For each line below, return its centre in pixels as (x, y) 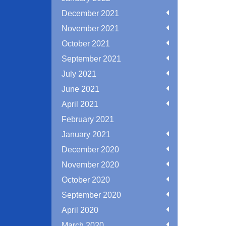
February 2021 (88, 119)
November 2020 (90, 165)
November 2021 (90, 29)
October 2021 (86, 44)
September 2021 (91, 59)
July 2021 (79, 74)
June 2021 (80, 89)
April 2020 (80, 210)
